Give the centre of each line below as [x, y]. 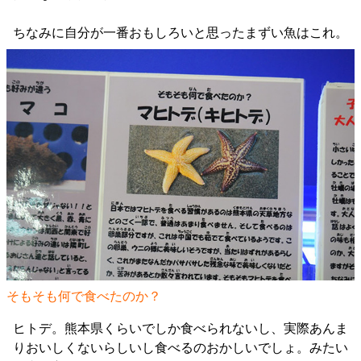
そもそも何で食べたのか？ [84, 296]
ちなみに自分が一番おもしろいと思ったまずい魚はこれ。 [180, 32]
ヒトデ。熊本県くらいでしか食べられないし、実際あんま [180, 328]
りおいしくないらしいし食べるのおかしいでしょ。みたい [180, 347]
